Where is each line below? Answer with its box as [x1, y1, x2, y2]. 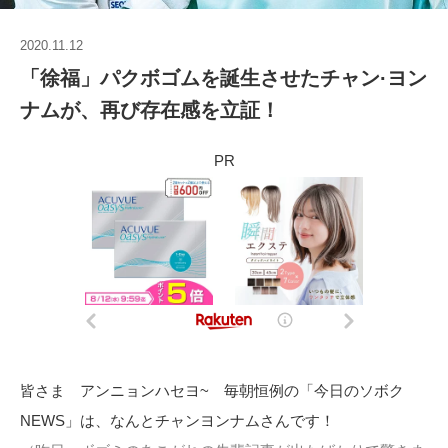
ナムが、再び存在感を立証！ [20, 99, 280, 122]
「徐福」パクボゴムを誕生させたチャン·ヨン [20, 67, 427, 90]
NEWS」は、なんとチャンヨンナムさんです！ [20, 412, 335, 430]
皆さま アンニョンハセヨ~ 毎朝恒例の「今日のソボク [20, 382, 404, 400]
